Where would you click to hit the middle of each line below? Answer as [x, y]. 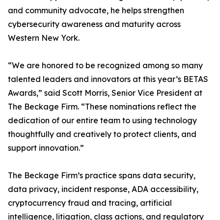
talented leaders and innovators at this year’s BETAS [108, 79]
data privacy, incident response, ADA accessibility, [103, 189]
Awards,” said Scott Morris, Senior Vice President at [105, 93]
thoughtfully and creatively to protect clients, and [102, 134]
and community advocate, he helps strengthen [96, 11]
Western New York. [44, 38]
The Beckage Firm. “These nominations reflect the [102, 107]
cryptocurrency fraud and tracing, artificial [90, 203]
